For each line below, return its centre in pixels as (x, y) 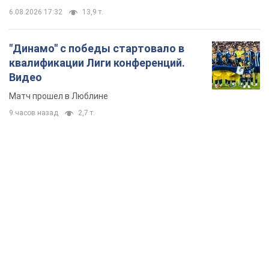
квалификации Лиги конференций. (97, 63)
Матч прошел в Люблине (59, 96)
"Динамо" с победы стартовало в (97, 49)
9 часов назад (34, 113)
